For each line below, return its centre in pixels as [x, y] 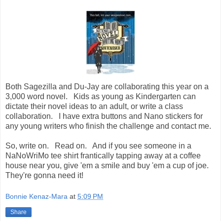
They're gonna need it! [44, 175]
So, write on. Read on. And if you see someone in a [98, 146]
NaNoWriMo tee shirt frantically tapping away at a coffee [103, 155]
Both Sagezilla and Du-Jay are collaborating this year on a [107, 86]
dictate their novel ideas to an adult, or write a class [94, 106]
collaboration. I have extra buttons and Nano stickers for [104, 116]
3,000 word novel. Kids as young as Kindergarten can [101, 96]
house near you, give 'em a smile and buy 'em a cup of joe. [109, 165]
